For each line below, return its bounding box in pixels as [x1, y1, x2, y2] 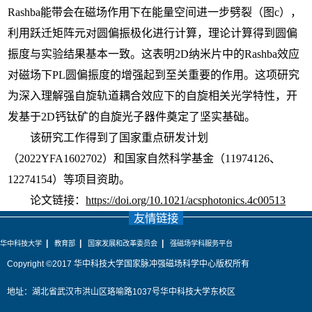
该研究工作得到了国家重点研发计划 [30, 131, 209, 143]
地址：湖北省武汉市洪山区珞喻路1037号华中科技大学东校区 [7, 287, 235, 297]
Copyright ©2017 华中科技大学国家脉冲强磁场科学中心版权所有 [7, 259, 249, 270]
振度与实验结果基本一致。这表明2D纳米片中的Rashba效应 [8, 47, 300, 60]
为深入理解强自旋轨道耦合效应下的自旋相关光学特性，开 [8, 89, 298, 102]
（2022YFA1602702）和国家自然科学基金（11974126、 [8, 152, 281, 164]
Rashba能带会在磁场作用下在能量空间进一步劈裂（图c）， [8, 6, 302, 18]
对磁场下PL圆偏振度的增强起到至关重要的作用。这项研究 [8, 68, 300, 81]
